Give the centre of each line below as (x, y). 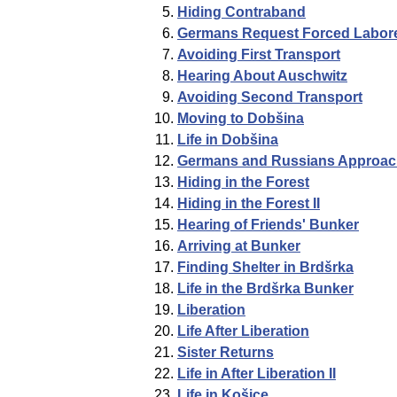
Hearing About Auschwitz (262, 76)
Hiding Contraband (241, 12)
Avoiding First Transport (259, 55)
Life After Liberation (243, 331)
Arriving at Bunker (239, 246)
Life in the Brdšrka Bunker (265, 289)
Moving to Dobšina (241, 119)
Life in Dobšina (228, 140)
